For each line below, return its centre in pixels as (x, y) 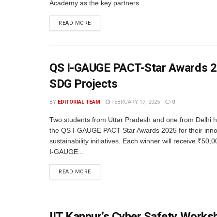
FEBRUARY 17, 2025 (135, 102)
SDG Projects (84, 84)
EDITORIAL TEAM (79, 102)
